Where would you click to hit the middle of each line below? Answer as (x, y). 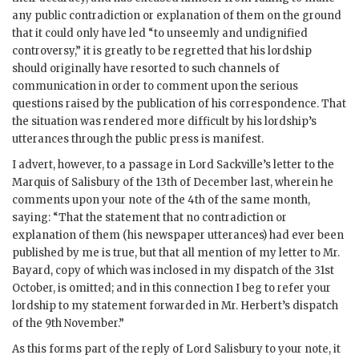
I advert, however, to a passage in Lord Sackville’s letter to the (173, 165)
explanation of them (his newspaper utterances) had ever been (178, 236)
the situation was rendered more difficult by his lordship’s (164, 122)
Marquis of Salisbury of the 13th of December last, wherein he (173, 183)
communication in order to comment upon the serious (155, 87)
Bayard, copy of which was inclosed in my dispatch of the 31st (173, 271)
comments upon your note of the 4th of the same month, (161, 200)
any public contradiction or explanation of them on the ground (177, 16)
